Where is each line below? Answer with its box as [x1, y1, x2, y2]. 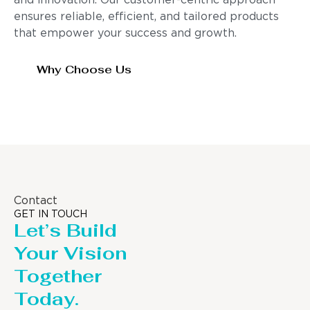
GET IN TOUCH [14, 210, 87, 219]
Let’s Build [14, 219, 117, 243]
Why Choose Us [37, 62, 131, 77]
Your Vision [14, 241, 127, 266]
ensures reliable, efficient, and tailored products [14, 12, 279, 23]
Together [14, 264, 102, 289]
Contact [14, 196, 57, 207]
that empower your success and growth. [14, 28, 237, 39]
